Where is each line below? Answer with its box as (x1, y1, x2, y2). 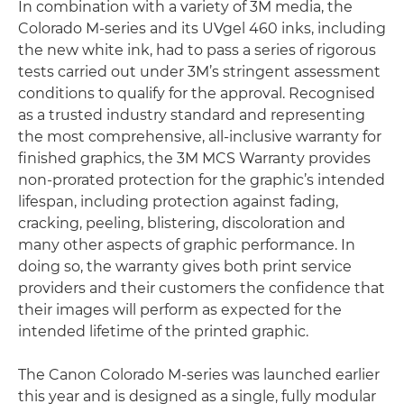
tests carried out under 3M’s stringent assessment (18, 63, 381, 80)
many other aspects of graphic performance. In (18, 236, 355, 253)
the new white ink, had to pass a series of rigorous (18, 41, 376, 59)
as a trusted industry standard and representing (18, 106, 365, 124)
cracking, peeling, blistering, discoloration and (18, 215, 345, 232)
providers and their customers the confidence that (18, 280, 385, 297)
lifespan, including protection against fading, (18, 193, 338, 210)
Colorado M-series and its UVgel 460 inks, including (18, 20, 386, 37)
